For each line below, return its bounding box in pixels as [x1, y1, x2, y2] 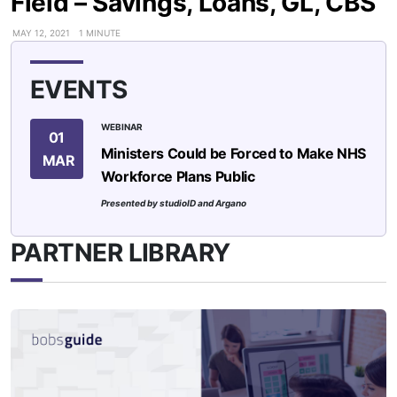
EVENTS [29, 74, 128, 105]
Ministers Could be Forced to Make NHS [100, 144, 366, 162]
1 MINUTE [79, 27, 121, 38]
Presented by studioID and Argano [100, 197, 246, 208]
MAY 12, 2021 [12, 27, 71, 38]
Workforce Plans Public [100, 167, 255, 185]
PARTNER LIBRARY [11, 237, 230, 269]
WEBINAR [100, 121, 143, 132]
